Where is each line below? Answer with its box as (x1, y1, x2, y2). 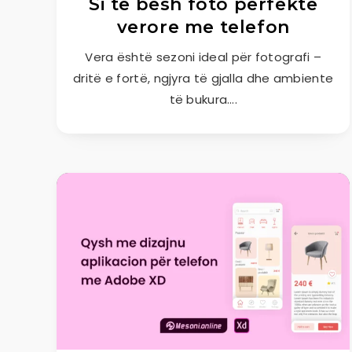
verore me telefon (116, 16, 290, 38)
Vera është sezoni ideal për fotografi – (85, 49, 322, 65)
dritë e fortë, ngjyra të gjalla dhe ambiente (73, 70, 334, 86)
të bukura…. (169, 91, 237, 108)
